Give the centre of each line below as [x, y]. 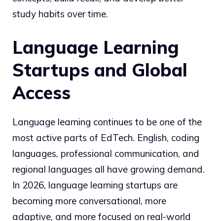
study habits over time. [60, 14]
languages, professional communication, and [106, 153]
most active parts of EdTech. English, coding [106, 137]
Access [41, 92]
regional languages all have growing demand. [109, 169]
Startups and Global [100, 70]
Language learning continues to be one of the [107, 122]
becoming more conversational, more [89, 201]
